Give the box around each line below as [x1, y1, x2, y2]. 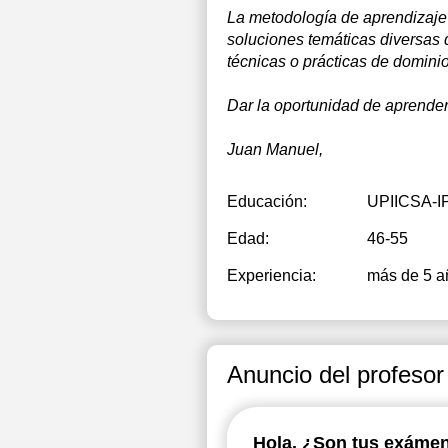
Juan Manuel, [227, 141, 323, 158]
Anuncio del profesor [227, 361, 444, 388]
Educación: [227, 193, 307, 210]
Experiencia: [227, 267, 316, 284]
